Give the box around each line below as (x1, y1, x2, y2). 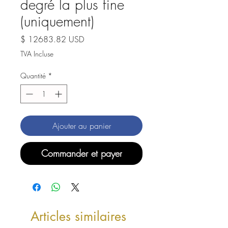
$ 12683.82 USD (20, 34, 84, 45)
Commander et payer (41, 147, 122, 159)
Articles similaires (31, 208, 126, 224)
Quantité (20, 71, 46, 80)
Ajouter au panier (52, 120, 111, 131)
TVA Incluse (20, 49, 53, 59)
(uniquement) (20, 12, 94, 31)
